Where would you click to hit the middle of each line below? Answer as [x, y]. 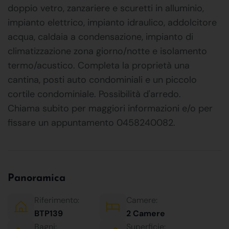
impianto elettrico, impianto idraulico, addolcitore [112, 22]
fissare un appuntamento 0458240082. [91, 122]
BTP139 [49, 213]
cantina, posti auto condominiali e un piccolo [102, 79]
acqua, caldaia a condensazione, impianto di [100, 37]
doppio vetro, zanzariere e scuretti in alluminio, [106, 8]
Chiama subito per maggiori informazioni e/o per [110, 108]
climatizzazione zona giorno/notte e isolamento [107, 51]
